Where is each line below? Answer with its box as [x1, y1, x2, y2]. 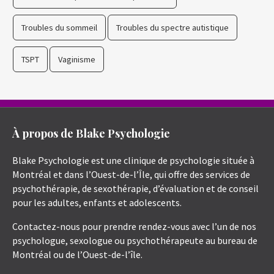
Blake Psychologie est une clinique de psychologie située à [12, 154, 254, 167]
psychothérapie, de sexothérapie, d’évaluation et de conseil [12, 182, 259, 195]
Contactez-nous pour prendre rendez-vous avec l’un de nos [12, 220, 256, 233]
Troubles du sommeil [21, 22, 97, 34]
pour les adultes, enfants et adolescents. [12, 196, 182, 209]
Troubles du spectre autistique [116, 22, 229, 34]
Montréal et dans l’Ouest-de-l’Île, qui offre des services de [12, 168, 250, 181]
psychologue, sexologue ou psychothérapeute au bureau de [12, 234, 257, 247]
